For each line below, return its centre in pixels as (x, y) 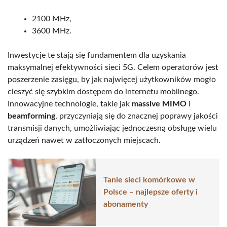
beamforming (31, 116)
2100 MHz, (52, 18)
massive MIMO (159, 104)
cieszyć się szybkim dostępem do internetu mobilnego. (103, 91)
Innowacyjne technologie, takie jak (70, 104)
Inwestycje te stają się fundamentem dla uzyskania (97, 55)
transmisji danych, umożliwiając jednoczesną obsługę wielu (112, 128)
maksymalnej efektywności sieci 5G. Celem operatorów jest (113, 67)
